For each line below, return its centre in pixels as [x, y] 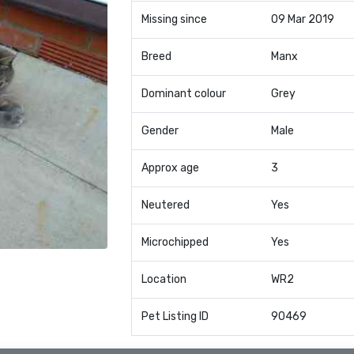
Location [164, 279]
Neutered [165, 205]
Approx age [170, 168]
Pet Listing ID [175, 316]
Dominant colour [183, 94]
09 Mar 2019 [302, 19]
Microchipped [175, 242]
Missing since [174, 19]
